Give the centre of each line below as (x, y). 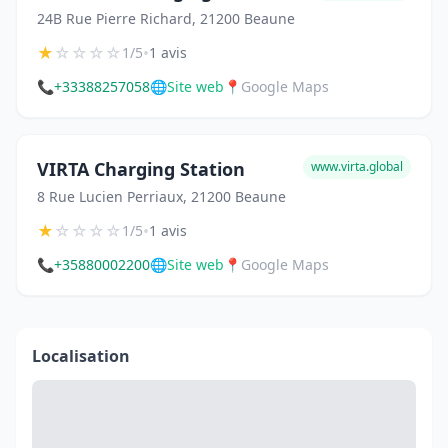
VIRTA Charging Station (141, 169)
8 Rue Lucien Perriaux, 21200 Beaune (161, 196)
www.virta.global (357, 166)
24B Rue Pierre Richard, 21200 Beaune (166, 18)
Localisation (81, 356)
